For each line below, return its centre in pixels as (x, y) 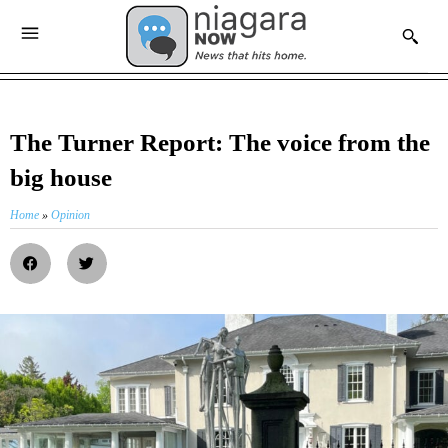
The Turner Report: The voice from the (220, 143)
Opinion (70, 215)
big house (61, 178)
